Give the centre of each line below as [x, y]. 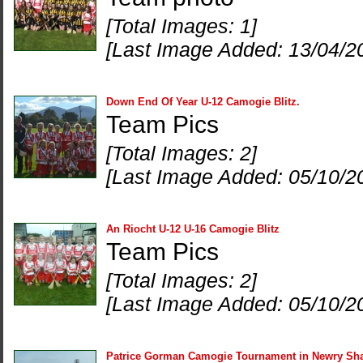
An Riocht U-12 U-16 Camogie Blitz [193, 229]
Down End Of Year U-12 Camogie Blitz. [203, 102]
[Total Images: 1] [181, 26]
